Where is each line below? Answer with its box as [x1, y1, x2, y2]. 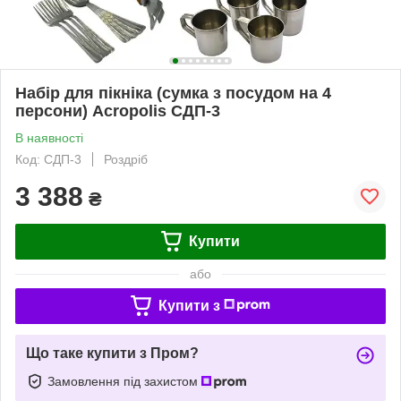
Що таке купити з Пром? [26, 345, 199, 361]
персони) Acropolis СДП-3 [15, 101, 220, 120]
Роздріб [104, 151, 148, 166]
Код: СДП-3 [15, 151, 81, 166]
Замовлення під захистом [47, 373, 201, 388]
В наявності [15, 130, 83, 145]
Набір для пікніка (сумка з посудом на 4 [15, 83, 331, 102]
